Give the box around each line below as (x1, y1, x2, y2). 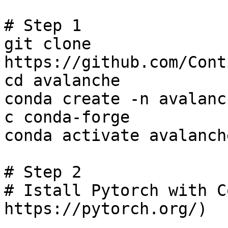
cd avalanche (4, 71, 120, 90)
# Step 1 (4, 16, 81, 35)
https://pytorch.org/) (4, 199, 207, 218)
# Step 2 (4, 163, 81, 181)
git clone (4, 35, 91, 53)
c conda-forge (4, 108, 130, 126)
